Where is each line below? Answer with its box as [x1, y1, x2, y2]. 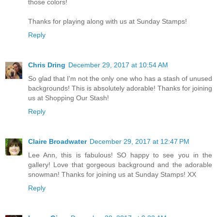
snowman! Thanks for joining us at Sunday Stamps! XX [28, 170, 196, 179]
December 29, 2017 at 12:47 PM [90, 138, 189, 146]
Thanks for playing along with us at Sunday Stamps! [28, 17, 187, 26]
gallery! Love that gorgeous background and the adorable [28, 161, 212, 169]
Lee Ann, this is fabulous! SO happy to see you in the [28, 151, 212, 159]
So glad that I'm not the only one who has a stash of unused [28, 75, 212, 83]
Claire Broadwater [28, 138, 87, 146]
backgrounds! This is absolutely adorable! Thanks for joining [28, 84, 212, 93]
